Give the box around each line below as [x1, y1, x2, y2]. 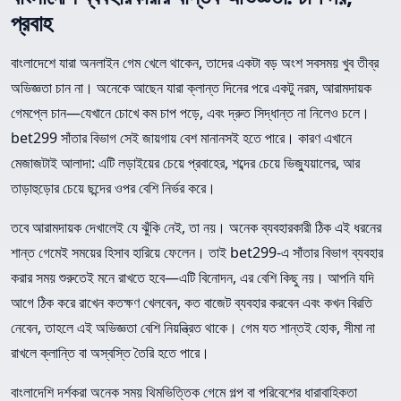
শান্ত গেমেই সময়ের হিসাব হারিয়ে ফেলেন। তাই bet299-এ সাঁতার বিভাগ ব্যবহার [11, 243, 383, 263]
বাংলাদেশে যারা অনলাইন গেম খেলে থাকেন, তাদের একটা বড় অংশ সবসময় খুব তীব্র [11, 53, 379, 73]
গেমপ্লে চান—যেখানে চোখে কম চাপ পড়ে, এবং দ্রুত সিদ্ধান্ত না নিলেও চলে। [11, 103, 370, 124]
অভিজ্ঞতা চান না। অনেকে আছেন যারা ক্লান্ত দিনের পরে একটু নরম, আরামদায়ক [11, 78, 371, 98]
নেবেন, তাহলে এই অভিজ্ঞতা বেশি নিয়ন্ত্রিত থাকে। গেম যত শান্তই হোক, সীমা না [11, 318, 375, 338]
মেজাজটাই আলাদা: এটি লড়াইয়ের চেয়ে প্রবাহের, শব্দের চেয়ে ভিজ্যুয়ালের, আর [11, 153, 360, 174]
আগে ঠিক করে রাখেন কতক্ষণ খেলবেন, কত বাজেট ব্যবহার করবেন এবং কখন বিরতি [11, 293, 372, 313]
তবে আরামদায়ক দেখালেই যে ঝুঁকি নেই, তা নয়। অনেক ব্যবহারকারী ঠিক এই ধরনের [11, 218, 381, 238]
